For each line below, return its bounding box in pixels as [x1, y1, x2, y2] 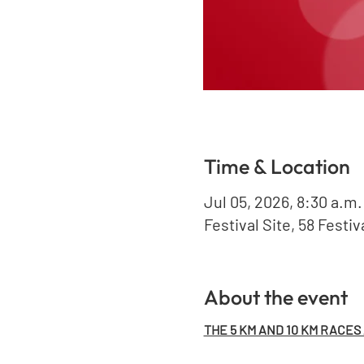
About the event [203, 284, 348, 310]
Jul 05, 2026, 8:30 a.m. [203, 191, 362, 211]
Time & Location [203, 154, 350, 180]
